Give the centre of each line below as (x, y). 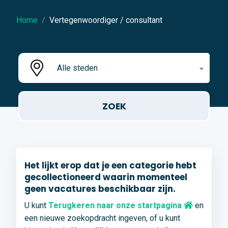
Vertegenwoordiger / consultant (106, 20)
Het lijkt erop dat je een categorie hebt (110, 166)
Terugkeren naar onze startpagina (116, 206)
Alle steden (77, 68)
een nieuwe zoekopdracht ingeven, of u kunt (102, 218)
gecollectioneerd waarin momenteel (106, 177)
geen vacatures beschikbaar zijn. (100, 189)
